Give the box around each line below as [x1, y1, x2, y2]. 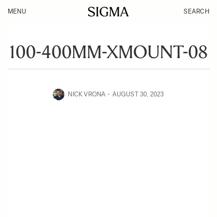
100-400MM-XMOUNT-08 [9, 42, 208, 62]
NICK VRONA [68, 91, 106, 98]
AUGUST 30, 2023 [112, 91, 164, 98]
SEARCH [184, 8, 209, 15]
